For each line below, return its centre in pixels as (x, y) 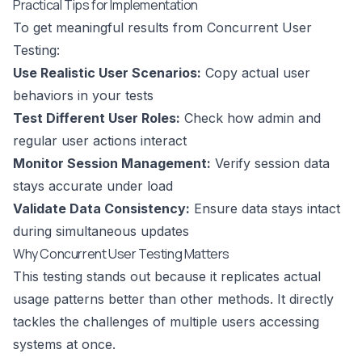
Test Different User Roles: (97, 118)
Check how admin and (250, 118)
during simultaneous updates (101, 232)
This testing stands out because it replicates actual (167, 277)
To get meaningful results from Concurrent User (162, 28)
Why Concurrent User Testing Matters (121, 254)
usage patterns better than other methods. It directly (173, 299)
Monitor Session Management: (112, 164)
